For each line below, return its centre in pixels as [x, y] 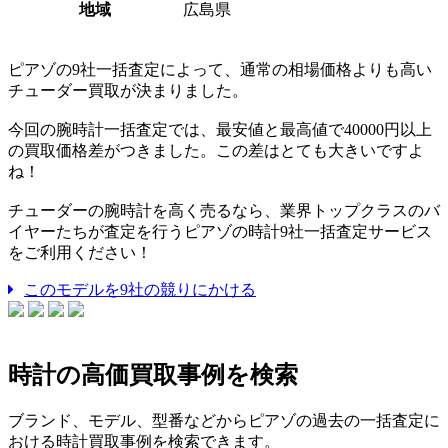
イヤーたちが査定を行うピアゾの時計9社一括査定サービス [220, 231]
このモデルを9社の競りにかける [140, 289]
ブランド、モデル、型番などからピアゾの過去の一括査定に [224, 420]
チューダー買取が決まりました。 [128, 90]
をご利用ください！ [80, 252]
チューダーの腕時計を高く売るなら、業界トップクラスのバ [224, 210]
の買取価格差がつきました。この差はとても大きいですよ [216, 150]
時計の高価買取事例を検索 [153, 374]
